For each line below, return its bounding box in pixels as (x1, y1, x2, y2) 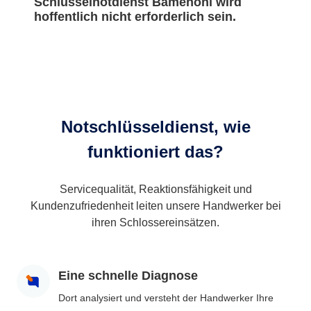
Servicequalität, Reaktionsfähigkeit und (59, 183, 252, 196)
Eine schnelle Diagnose (58, 269, 198, 283)
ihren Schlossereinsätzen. (92, 217, 219, 229)
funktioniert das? (87, 142, 224, 162)
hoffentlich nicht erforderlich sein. (34, 10, 236, 24)
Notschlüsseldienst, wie (60, 117, 251, 137)
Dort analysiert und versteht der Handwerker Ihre (58, 292, 274, 304)
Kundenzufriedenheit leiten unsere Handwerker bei (30, 200, 281, 212)
